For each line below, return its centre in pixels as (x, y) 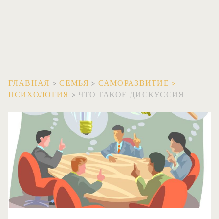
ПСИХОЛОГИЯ (39, 95)
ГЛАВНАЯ (29, 83)
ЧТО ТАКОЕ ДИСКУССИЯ (131, 95)
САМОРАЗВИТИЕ (134, 83)
